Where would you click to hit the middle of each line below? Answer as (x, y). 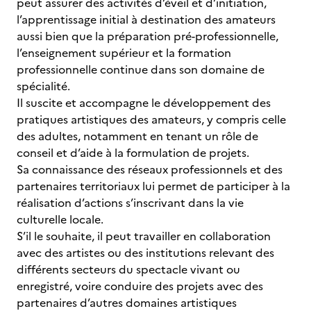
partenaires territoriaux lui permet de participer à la (153, 186)
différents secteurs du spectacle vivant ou (128, 269)
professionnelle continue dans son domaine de (141, 69)
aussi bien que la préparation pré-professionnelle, (148, 36)
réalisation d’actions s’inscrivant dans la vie (130, 203)
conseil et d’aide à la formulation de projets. (133, 153)
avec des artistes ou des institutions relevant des (145, 253)
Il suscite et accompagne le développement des (144, 103)
